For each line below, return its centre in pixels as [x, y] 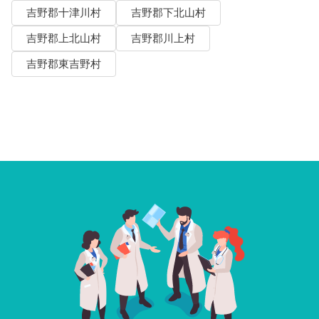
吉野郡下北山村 [168, 12]
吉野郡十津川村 [63, 12]
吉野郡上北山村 [63, 38]
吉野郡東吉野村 [63, 64]
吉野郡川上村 [163, 38]
